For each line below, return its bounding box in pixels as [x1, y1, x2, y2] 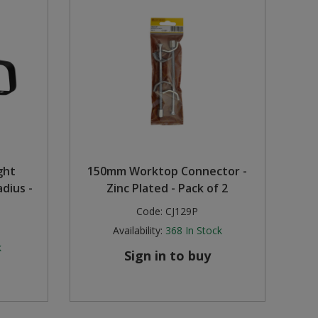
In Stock [185, 224, 222, 238]
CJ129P [165, 204, 199, 219]
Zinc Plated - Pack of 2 [106, 180, 229, 197]
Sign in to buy [124, 247, 211, 265]
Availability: [112, 224, 163, 238]
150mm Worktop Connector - [87, 163, 248, 180]
